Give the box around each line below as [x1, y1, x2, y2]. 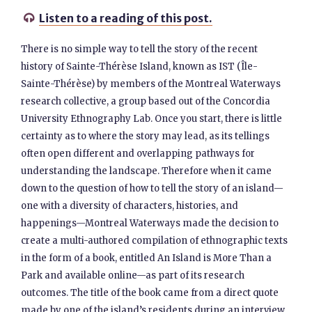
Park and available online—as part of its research [21, 270, 245, 281]
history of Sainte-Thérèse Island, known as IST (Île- [21, 61, 258, 72]
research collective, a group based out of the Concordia [21, 95, 271, 107]
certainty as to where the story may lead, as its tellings [21, 130, 270, 142]
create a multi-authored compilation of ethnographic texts [21, 235, 288, 247]
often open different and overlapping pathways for [21, 148, 256, 159]
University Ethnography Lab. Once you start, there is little [21, 113, 283, 125]
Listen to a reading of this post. [39, 11, 213, 25]
